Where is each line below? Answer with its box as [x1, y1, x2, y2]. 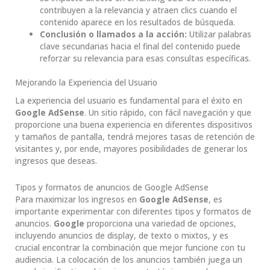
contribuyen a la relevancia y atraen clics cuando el [40, 4, 237, 16]
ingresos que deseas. [15, 154, 97, 166]
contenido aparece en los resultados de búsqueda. [40, 16, 236, 28]
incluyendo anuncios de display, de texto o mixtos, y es [15, 229, 228, 241]
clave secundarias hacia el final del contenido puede [40, 40, 241, 52]
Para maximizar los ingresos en [15, 193, 139, 205]
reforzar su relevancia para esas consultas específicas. [40, 52, 251, 64]
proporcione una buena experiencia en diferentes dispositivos [15, 118, 253, 130]
